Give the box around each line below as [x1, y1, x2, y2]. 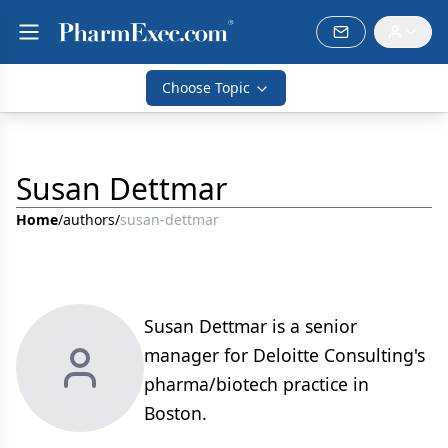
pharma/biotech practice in [144, 372, 369, 396]
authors [63, 210, 115, 229]
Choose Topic [162, 78, 250, 97]
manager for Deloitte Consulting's [144, 343, 425, 367]
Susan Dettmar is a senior [144, 314, 357, 338]
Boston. [144, 401, 207, 425]
